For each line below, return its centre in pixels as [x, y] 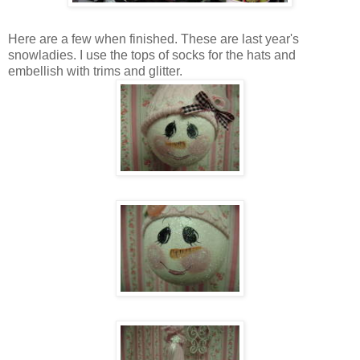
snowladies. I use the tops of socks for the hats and [152, 55]
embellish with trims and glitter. [95, 71]
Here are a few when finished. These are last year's [153, 39]
